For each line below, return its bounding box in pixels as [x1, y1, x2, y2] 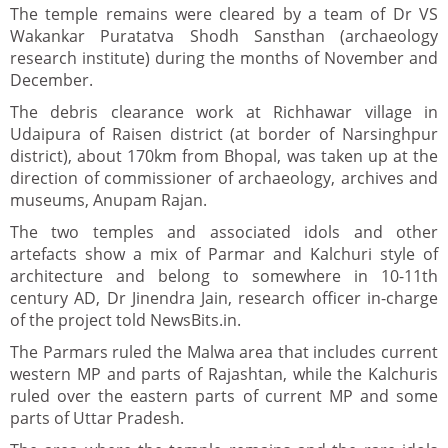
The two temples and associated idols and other [10, 221, 438, 243]
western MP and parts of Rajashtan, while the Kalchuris [10, 363, 438, 385]
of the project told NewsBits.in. [10, 309, 245, 331]
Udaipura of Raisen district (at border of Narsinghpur [10, 123, 438, 145]
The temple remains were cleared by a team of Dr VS [10, 3, 438, 25]
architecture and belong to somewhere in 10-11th [10, 265, 438, 287]
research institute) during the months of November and [10, 47, 438, 69]
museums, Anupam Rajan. [10, 189, 207, 211]
